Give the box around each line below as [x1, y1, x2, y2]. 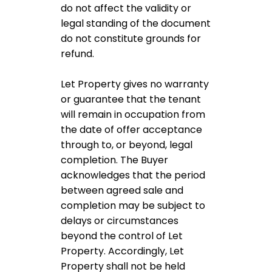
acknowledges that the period [61, 168, 205, 182]
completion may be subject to [61, 199, 205, 212]
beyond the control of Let [61, 229, 183, 243]
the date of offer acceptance [61, 123, 202, 137]
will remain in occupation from [61, 107, 205, 121]
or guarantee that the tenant [61, 92, 201, 106]
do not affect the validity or [61, 1, 191, 15]
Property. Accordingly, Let [61, 244, 184, 258]
